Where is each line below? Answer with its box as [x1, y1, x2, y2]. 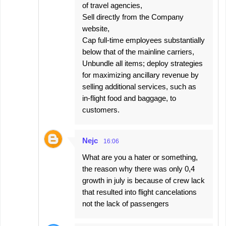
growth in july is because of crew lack [82, 176, 205, 185]
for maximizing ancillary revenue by [82, 71, 199, 80]
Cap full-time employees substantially [82, 36, 205, 45]
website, [82, 24, 109, 33]
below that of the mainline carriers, [82, 47, 194, 56]
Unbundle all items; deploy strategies [82, 59, 203, 68]
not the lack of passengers [82, 199, 169, 208]
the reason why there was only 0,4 [82, 164, 195, 174]
